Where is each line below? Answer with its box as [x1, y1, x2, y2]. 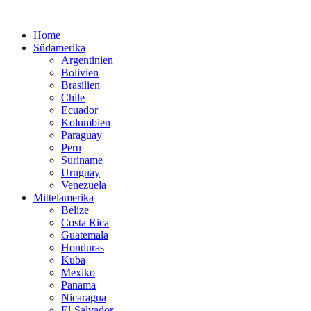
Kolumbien [61, 117, 110, 128]
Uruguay [61, 167, 100, 178]
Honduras [61, 242, 104, 253]
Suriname [61, 154, 103, 166]
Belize [61, 204, 89, 216]
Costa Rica [61, 217, 109, 228]
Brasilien [61, 79, 100, 91]
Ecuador [61, 104, 98, 116]
